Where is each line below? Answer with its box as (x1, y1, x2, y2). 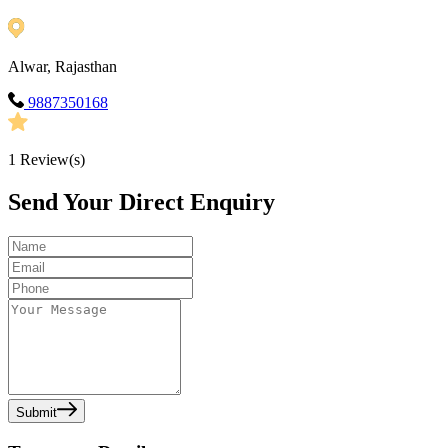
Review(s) (16, 151, 85, 169)
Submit (16, 405, 57, 420)
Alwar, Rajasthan (8, 58, 117, 76)
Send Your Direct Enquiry (8, 189, 275, 216)
